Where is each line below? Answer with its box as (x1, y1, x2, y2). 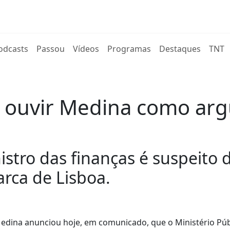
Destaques (159, 43, 201, 54)
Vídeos (73, 43, 100, 54)
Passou (36, 43, 65, 54)
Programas (107, 43, 151, 54)
